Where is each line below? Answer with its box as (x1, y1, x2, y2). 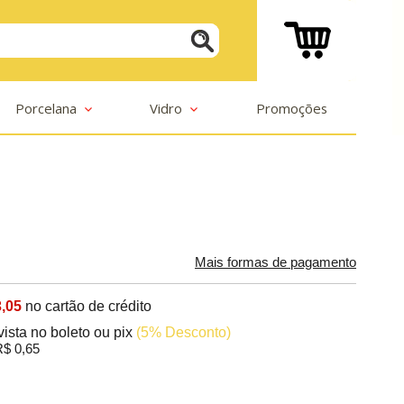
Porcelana (15, 99, 78, 118)
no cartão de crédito (25, 298, 152, 315)
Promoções (255, 99, 327, 118)
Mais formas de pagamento (195, 255, 356, 271)
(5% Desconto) (136, 325, 232, 341)
